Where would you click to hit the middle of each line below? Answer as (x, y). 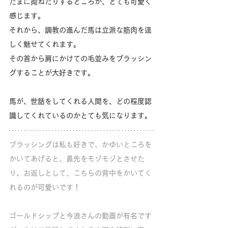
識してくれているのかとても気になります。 (80, 115)
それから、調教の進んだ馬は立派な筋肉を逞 (80, 30)
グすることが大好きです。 (52, 73)
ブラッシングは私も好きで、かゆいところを (80, 144)
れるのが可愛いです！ (45, 187)
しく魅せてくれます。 (45, 44)
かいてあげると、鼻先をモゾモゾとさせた (77, 159)
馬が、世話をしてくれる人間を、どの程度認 (80, 101)
